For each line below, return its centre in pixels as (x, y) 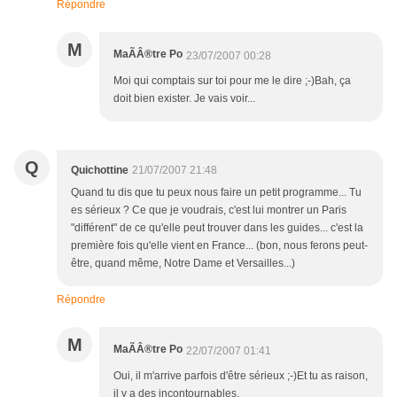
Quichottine (100, 171)
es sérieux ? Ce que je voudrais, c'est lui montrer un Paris (209, 210)
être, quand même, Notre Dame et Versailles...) (183, 264)
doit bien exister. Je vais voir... (184, 99)
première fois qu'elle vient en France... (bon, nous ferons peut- (219, 246)
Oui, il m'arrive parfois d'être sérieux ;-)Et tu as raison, (241, 376)
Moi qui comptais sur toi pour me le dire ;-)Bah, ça (232, 81)
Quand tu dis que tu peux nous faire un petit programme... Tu (216, 193)
